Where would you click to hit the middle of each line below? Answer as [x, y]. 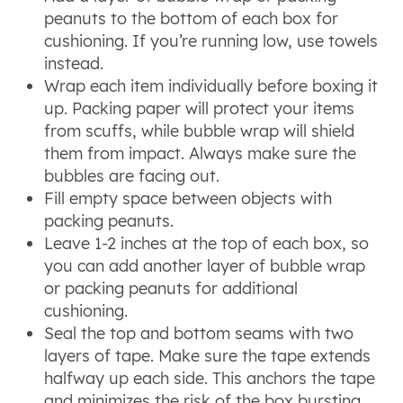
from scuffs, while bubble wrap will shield [200, 130]
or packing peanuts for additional [171, 288]
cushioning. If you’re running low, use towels [211, 40]
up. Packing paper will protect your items [200, 108]
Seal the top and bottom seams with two [199, 333]
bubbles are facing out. [132, 175]
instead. [74, 63]
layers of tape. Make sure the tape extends [208, 355]
